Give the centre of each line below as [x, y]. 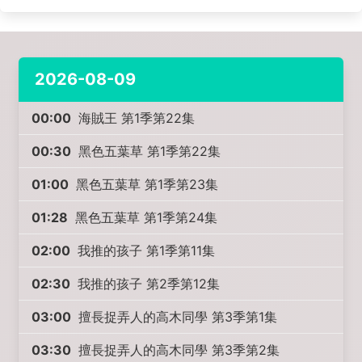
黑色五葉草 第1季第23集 [145, 184]
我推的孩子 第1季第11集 [145, 250]
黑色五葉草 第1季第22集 [148, 151]
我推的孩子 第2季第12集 [147, 284]
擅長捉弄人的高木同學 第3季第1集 [176, 317]
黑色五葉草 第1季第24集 [145, 217]
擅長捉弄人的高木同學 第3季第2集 [177, 350]
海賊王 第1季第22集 [135, 118]
